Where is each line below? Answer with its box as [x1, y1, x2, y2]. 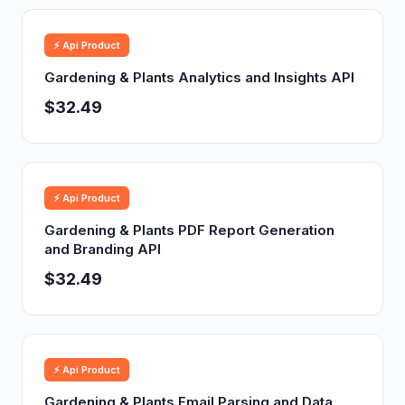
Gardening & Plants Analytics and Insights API [44, 69, 354, 86]
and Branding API [44, 240, 161, 258]
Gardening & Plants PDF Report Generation [44, 221, 334, 239]
